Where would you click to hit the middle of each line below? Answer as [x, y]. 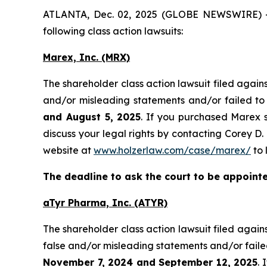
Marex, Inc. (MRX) [86, 57]
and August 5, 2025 [92, 117]
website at [68, 150]
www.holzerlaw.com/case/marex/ [172, 150]
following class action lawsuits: [113, 31]
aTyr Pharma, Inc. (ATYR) [105, 202]
